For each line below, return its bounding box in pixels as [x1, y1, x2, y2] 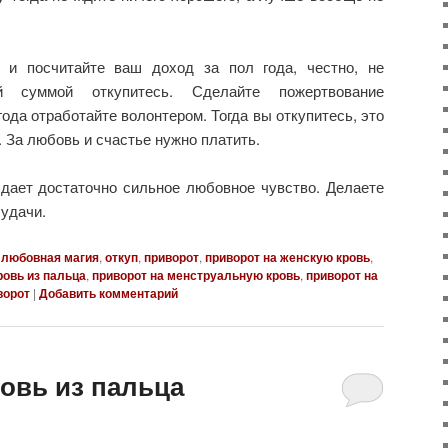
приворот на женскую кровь [205, 247, 370, 266]
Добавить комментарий [39, 283, 178, 302]
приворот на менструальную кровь [92, 265, 300, 284]
